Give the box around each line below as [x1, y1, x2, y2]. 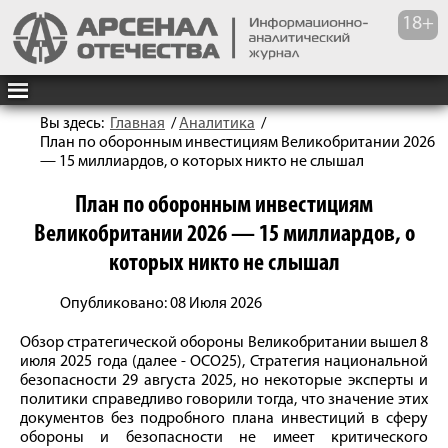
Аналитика [179, 116, 255, 132]
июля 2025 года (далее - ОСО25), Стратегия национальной [20, 354, 428, 370]
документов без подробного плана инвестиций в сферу [20, 411, 428, 427]
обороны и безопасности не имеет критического [20, 430, 428, 446]
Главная [110, 116, 165, 132]
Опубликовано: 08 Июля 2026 [60, 296, 262, 312]
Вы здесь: [40, 116, 110, 132]
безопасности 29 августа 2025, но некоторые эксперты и [20, 373, 428, 389]
